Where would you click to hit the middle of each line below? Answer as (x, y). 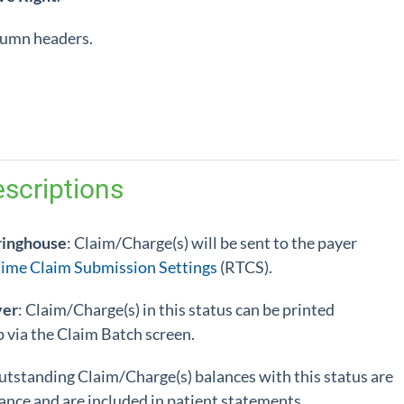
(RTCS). (246, 267)
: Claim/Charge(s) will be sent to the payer (212, 243)
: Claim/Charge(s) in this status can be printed (176, 309)
